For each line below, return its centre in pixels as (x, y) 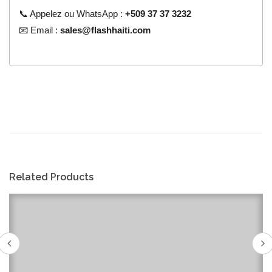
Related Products (51, 177)
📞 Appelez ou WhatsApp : (72, 13)
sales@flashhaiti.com (106, 30)
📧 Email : (40, 30)
